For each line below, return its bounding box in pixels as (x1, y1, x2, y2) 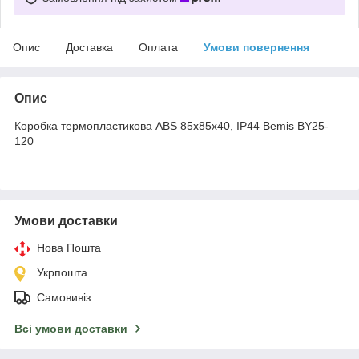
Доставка (66, 40, 113, 54)
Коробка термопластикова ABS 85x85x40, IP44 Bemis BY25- (14, 119, 329, 132)
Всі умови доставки (14, 321, 127, 335)
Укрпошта (37, 265, 87, 279)
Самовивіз (37, 290, 91, 304)
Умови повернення (204, 40, 309, 54)
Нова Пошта (37, 240, 101, 254)
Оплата (139, 40, 178, 54)
